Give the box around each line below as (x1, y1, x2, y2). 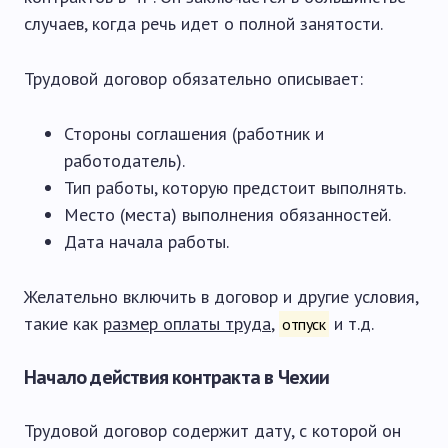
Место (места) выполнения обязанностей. (64, 203, 391, 226)
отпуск (282, 314, 326, 334)
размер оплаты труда (103, 312, 271, 335)
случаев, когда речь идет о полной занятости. (24, 12, 383, 35)
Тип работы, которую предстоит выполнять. (64, 176, 406, 199)
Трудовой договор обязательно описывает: (24, 67, 363, 90)
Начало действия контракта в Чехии (24, 364, 330, 390)
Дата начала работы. (64, 230, 229, 253)
